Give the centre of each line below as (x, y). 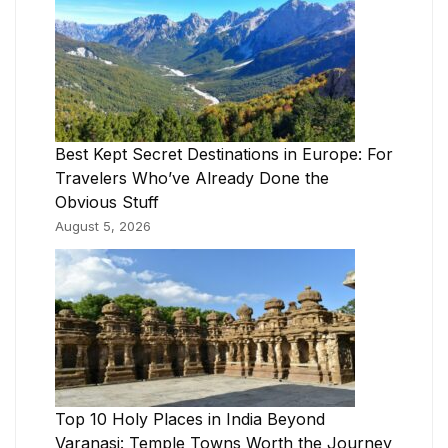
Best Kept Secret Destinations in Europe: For (224, 153)
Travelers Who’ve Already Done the (192, 177)
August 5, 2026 (103, 225)
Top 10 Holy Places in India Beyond (190, 418)
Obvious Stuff (107, 201)
